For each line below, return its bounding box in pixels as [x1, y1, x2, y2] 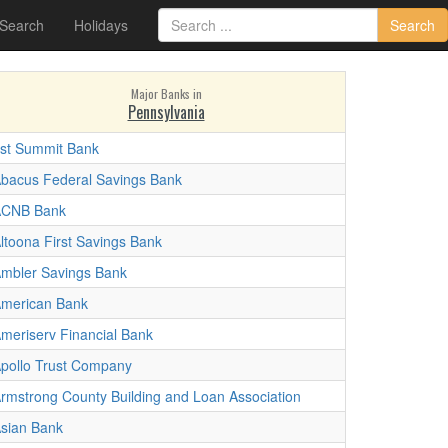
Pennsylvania [127, 100, 205, 124]
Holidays [74, 15, 128, 35]
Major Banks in [130, 85, 202, 102]
